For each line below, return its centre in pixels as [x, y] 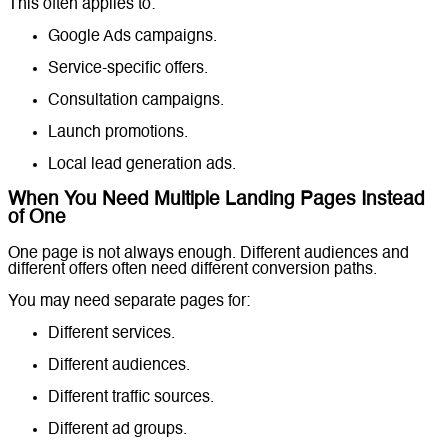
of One [37, 218]
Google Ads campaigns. [132, 36]
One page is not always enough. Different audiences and [208, 254]
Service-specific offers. [128, 68]
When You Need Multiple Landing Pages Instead [216, 200]
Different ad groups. [117, 430]
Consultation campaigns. [136, 100]
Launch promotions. [118, 132]
